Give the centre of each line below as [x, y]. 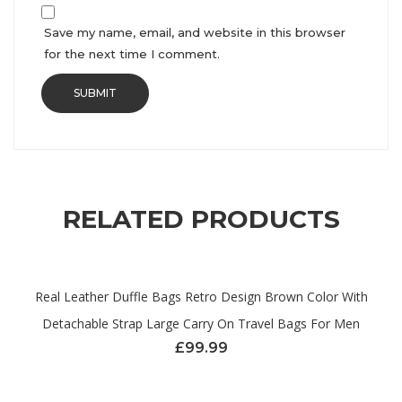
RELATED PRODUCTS [201, 219]
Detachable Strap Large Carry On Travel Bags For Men [201, 323]
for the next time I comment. [132, 54]
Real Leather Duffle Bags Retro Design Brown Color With [201, 297]
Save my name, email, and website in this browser [195, 32]
